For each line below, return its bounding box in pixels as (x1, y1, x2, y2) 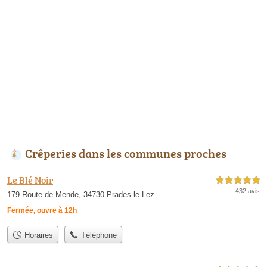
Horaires (21, 230, 53, 240)
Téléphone (79, 230, 117, 240)
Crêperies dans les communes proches (25, 145, 226, 162)
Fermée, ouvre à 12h (7, 206, 77, 215)
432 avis (235, 187, 260, 195)
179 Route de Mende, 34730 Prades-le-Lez (7, 190, 154, 200)
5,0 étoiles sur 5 (216, 177, 260, 184)
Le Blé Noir (7, 173, 53, 187)
